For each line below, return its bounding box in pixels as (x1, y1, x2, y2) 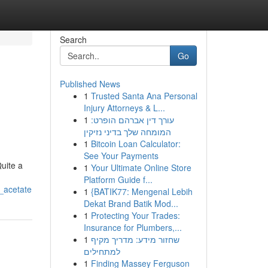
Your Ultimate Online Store (90, 162, 191, 173)
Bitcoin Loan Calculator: (90, 138, 181, 150)
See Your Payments (83, 150, 159, 162)
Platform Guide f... (83, 173, 153, 185)
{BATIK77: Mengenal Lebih (90, 185, 193, 197)
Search (59, 33, 87, 45)
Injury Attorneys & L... (83, 102, 165, 114)
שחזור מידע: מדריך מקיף (90, 233, 179, 245)
